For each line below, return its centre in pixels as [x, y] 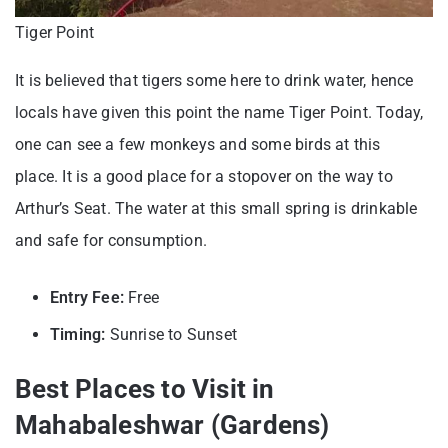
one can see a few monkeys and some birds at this [198, 145]
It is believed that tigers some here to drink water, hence [214, 81]
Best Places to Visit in [145, 389]
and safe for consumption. [111, 241]
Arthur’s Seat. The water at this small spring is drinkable [216, 209]
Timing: [78, 335]
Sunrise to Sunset [171, 335]
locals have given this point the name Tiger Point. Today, [219, 113]
